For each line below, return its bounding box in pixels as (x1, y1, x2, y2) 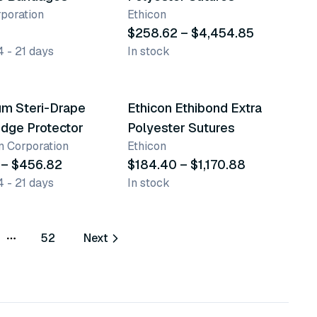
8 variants (136, 62, 190, 76)
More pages (10, 238, 72, 253)
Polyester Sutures (127, 120, 235, 136)
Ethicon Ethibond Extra (127, 100, 262, 116)
